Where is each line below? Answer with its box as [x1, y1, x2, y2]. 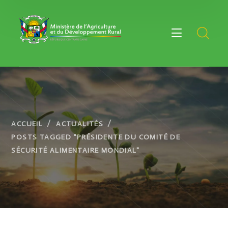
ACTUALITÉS [56, 120, 104, 128]
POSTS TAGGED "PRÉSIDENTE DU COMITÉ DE [11, 133, 181, 141]
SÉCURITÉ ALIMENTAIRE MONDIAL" [11, 146, 140, 155]
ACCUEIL [11, 120, 43, 128]
